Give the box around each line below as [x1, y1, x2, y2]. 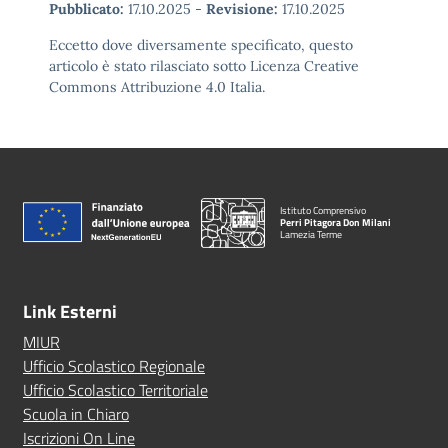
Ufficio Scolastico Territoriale [23, 378, 208, 402]
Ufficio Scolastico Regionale [23, 354, 205, 378]
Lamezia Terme [279, 227, 342, 242]
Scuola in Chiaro [23, 402, 129, 426]
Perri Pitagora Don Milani [279, 215, 391, 230]
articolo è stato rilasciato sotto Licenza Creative [49, 57, 359, 75]
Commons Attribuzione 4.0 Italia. [49, 78, 265, 96]
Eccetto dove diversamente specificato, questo [49, 36, 353, 54]
